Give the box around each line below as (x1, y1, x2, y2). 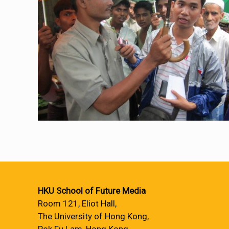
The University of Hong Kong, (38, 211, 149, 221)
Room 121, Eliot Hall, (38, 198, 117, 209)
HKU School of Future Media (38, 186, 146, 196)
